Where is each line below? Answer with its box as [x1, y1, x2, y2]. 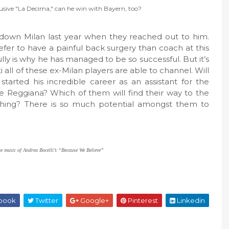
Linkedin [175, 196, 205, 204]
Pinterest [126, 196, 158, 204]
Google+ [79, 196, 109, 204]
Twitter [34, 196, 58, 204]
